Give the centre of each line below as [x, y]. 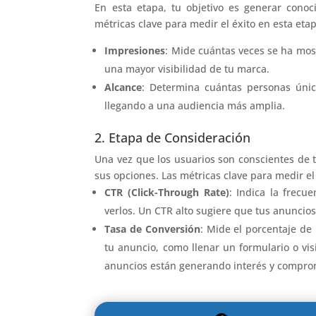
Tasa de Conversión [152, 229]
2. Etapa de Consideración [173, 137]
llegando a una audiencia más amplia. [195, 105]
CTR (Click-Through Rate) [167, 192]
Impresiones [135, 50]
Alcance [123, 87]
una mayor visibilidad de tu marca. [187, 68]
